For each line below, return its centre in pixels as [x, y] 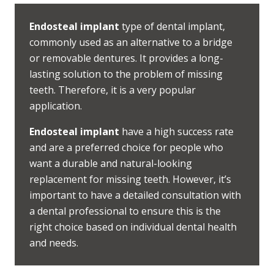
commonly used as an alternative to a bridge [131, 43]
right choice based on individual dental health [133, 227]
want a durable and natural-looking [111, 164]
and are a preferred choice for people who [126, 148]
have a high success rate [176, 132]
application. [56, 106]
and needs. [54, 243]
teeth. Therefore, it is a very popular [113, 90]
